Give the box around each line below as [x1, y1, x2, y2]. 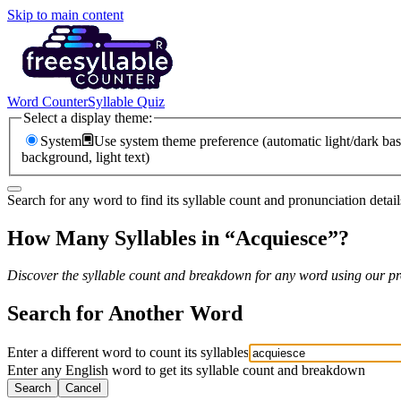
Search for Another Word [7, 302, 243, 326]
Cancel [65, 381, 101, 396]
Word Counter [7, 94, 88, 109]
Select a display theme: [23, 110, 152, 125]
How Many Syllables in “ [7, 226, 235, 250]
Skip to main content [7, 7, 124, 22]
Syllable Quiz [88, 94, 165, 109]
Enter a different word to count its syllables [7, 345, 249, 361]
